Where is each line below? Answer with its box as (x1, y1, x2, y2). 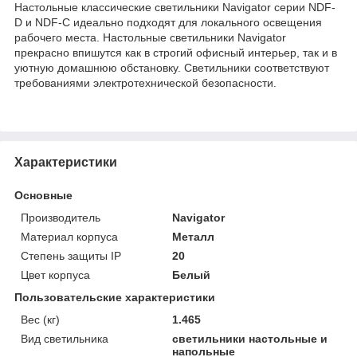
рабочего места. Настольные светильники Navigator (14, 30, 286, 44)
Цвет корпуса (21, 268, 90, 281)
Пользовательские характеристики (14, 290, 215, 304)
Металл (172, 229, 215, 243)
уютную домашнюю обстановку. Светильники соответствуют (14, 61, 329, 74)
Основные (14, 188, 73, 202)
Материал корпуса (21, 229, 118, 243)
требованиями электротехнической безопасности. (14, 76, 277, 89)
